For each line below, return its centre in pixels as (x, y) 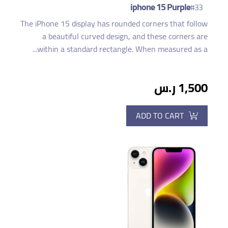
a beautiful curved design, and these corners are (125, 36)
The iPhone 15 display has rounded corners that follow (114, 23)
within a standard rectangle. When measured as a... (122, 49)
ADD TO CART (160, 115)
